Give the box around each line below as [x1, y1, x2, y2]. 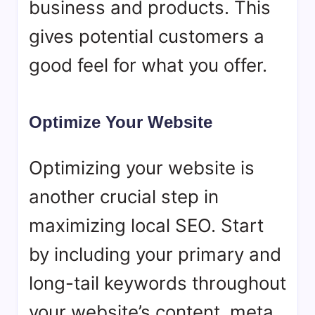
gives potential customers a [29, 25, 264, 47]
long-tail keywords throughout [29, 272, 286, 294]
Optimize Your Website [29, 112, 212, 131]
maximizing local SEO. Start [29, 214, 264, 236]
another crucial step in [29, 186, 219, 207]
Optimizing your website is [29, 157, 255, 179]
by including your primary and [29, 243, 281, 265]
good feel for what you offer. [29, 54, 267, 76]
